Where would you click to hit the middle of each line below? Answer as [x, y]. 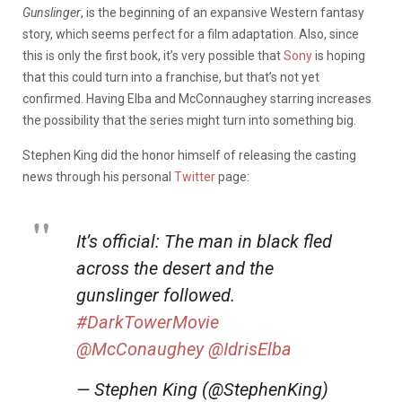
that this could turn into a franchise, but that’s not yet [171, 77]
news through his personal [98, 176]
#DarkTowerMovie [148, 322]
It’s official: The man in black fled [204, 241]
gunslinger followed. [156, 295]
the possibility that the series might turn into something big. [189, 120]
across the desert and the [175, 268]
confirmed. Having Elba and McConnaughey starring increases [197, 98]
